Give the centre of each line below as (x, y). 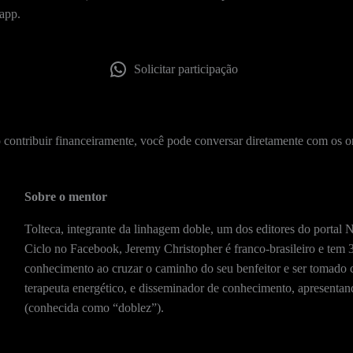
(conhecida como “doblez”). (94, 307)
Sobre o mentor (65, 196)
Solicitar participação (186, 69)
